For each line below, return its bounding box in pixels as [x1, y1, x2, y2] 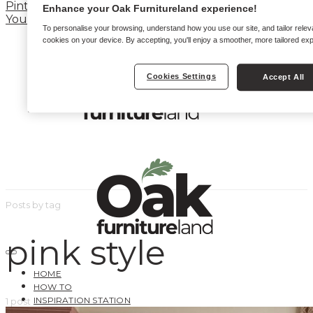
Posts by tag [6, 199, 61, 210]
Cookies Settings [147, 72, 217, 81]
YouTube [6, 13, 58, 26]
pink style [6, 233, 166, 274]
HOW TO [34, 282, 73, 292]
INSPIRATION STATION [34, 295, 131, 305]
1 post [6, 296, 31, 307]
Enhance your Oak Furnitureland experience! [42, 3, 257, 15]
